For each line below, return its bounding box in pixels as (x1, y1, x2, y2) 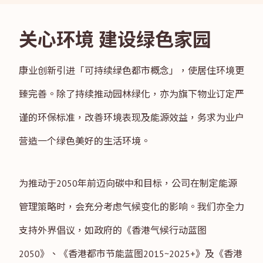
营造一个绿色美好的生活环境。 (19, 134, 150, 147)
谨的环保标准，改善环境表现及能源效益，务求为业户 (19, 111, 244, 123)
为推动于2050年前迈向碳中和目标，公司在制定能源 (19, 177, 237, 189)
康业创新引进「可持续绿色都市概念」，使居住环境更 (19, 64, 244, 76)
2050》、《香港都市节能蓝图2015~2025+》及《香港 (19, 247, 242, 259)
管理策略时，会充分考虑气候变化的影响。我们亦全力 (19, 200, 244, 213)
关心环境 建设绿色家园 (19, 26, 211, 52)
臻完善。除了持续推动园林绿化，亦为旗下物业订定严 (19, 87, 244, 100)
